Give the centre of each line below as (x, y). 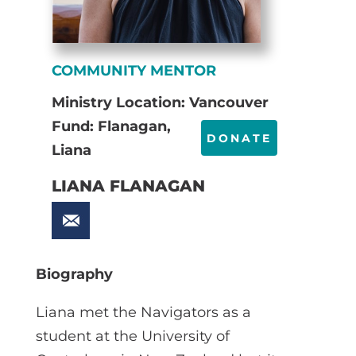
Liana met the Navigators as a (143, 312)
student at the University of (132, 336)
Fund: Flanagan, (111, 126)
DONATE (240, 139)
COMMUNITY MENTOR (133, 70)
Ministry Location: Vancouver (160, 102)
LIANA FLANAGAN (128, 186)
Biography (74, 274)
